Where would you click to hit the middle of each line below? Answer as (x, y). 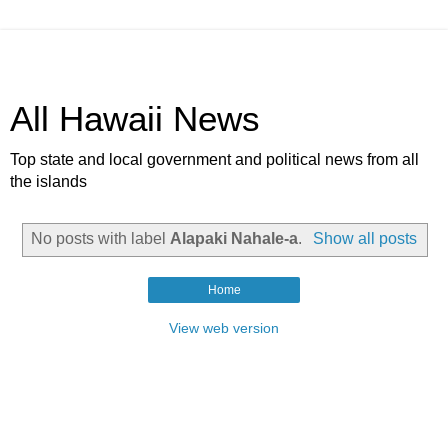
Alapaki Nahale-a (234, 238)
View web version (224, 327)
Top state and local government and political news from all (214, 159)
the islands (48, 181)
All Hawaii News (135, 119)
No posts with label (101, 238)
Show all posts (364, 238)
